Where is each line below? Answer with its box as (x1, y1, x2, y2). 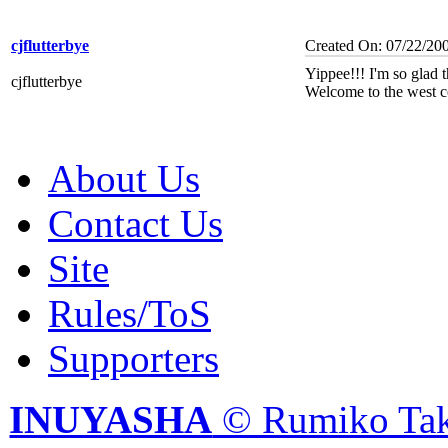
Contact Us (48, 201, 223, 245)
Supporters (48, 336, 219, 380)
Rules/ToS (48, 291, 211, 335)
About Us (48, 156, 200, 200)
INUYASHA (9, 397, 213, 441)
